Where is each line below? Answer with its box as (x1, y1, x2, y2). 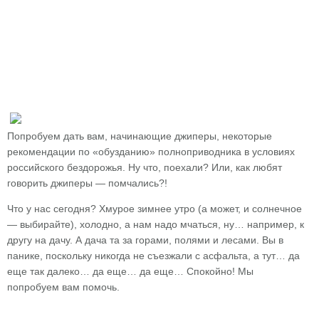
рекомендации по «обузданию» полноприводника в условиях (7, 146, 295, 157)
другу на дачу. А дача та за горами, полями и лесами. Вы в (7, 234, 283, 246)
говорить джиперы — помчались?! (7, 177, 167, 189)
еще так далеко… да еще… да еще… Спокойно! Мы (7, 266, 253, 277)
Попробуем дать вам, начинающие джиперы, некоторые (7, 130, 272, 142)
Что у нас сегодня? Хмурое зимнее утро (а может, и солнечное (7, 203, 302, 214)
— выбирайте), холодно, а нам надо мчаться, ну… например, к (7, 219, 304, 230)
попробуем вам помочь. (7, 281, 120, 293)
